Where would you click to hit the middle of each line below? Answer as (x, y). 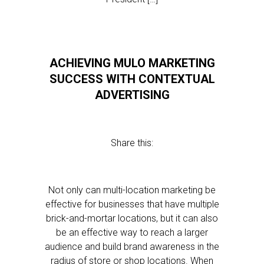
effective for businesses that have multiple (132, 204)
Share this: (132, 143)
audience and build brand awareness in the (132, 247)
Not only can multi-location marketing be (132, 190)
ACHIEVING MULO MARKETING (132, 63)
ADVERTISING (132, 95)
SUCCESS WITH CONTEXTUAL (132, 79)
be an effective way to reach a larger (132, 232)
